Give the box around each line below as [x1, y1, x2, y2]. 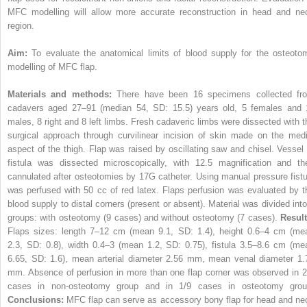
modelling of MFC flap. [8, 61, 97, 72]
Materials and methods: [8, 88, 117, 99]
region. [8, 20, 34, 31]
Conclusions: [8, 294, 67, 305]
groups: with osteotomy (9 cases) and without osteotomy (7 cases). [8, 212, 280, 223]
